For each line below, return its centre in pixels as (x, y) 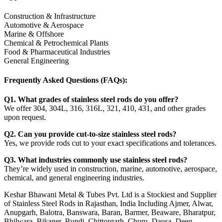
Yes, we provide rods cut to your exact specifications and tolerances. (110, 143)
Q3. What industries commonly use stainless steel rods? (96, 160)
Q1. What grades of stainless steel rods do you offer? (91, 100)
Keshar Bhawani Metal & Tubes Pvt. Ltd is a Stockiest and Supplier (110, 195)
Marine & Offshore (34, 34)
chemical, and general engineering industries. (74, 178)
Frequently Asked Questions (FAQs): (66, 80)
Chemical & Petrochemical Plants (56, 43)
